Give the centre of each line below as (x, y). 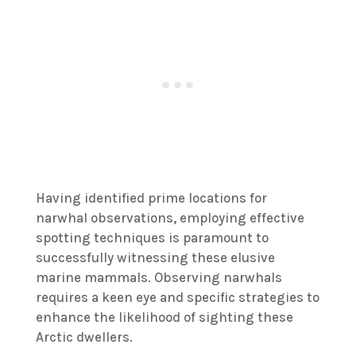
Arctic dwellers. (84, 337)
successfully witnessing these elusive (155, 258)
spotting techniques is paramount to (152, 238)
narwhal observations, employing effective (170, 218)
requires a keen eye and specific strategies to (177, 298)
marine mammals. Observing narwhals (159, 278)
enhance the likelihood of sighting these (164, 317)
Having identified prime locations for (151, 198)
